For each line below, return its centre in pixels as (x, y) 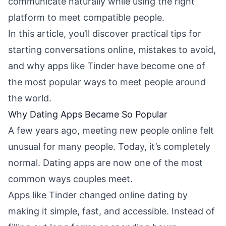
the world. (30, 98)
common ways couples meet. (70, 179)
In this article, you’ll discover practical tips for (105, 34)
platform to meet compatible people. (86, 17)
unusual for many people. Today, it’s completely (109, 147)
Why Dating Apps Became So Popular (88, 114)
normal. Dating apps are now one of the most (105, 163)
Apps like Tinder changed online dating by (98, 195)
